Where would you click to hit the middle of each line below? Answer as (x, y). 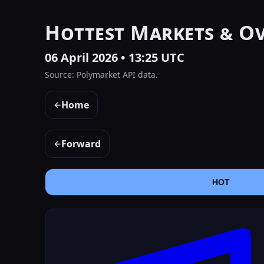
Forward (81, 144)
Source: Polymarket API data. (101, 75)
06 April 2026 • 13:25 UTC (115, 57)
